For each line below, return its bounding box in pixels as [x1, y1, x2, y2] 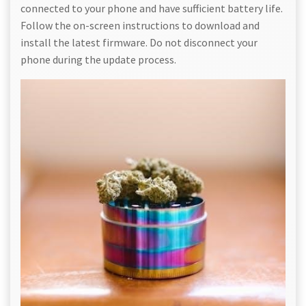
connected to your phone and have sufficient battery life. [20, 1, 283, 16]
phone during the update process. [20, 53, 176, 67]
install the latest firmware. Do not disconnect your [20, 36, 258, 50]
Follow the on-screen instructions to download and [20, 18, 260, 33]
